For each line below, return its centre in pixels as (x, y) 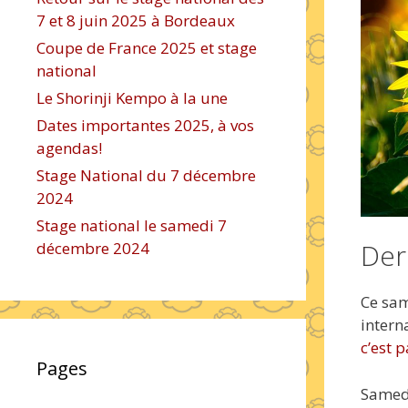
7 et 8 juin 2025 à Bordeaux (136, 20)
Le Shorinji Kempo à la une (132, 98)
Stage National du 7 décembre (146, 175)
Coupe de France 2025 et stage (147, 48)
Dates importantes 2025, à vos (145, 125)
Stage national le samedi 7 (132, 225)
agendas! (69, 148)
